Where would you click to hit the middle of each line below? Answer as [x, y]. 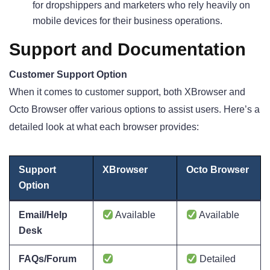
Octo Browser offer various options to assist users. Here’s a [134, 110]
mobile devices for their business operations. [127, 21]
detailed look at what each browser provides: [104, 127]
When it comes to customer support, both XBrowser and [127, 92]
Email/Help [43, 215]
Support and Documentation [127, 50]
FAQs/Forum [48, 259]
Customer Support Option [68, 75]
